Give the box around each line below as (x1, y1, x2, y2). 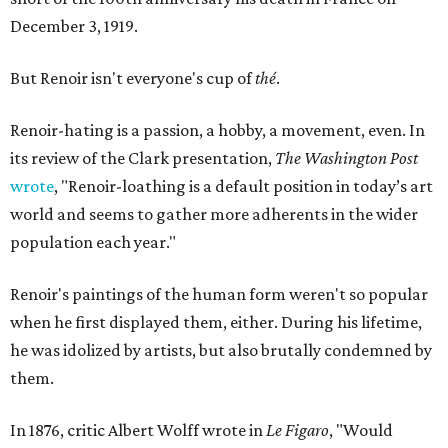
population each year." (10, 232, 176, 253)
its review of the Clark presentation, (10, 148, 275, 169)
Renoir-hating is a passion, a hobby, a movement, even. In (10, 120, 425, 141)
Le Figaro (266, 420, 329, 441)
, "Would (329, 420, 393, 441)
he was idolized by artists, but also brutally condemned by (10, 340, 432, 361)
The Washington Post (275, 148, 418, 169)
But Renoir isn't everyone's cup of (10, 68, 255, 89)
